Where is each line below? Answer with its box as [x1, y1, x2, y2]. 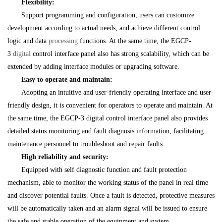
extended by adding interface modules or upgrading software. [7, 63, 179, 70]
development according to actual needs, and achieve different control [7, 24, 200, 32]
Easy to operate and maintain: [21, 76, 112, 83]
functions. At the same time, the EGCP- [78, 37, 191, 45]
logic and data [7, 37, 49, 45]
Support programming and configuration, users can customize [21, 11, 194, 19]
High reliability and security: [21, 153, 109, 161]
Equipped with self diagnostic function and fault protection [21, 166, 187, 173]
